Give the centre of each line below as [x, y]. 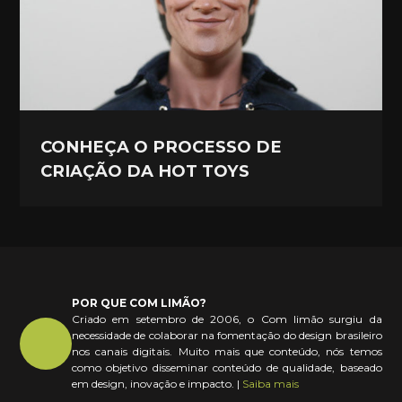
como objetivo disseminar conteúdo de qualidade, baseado [227, 368]
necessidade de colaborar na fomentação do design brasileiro [227, 336]
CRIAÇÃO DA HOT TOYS [145, 170]
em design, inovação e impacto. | [157, 384]
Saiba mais [271, 384]
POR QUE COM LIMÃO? [139, 303]
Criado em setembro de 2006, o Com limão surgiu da [227, 319]
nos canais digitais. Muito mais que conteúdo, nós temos [227, 352]
